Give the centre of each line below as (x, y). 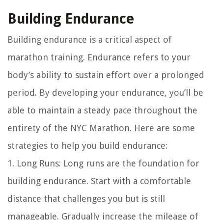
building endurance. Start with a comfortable (99, 181)
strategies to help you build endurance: (87, 146)
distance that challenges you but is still (86, 199)
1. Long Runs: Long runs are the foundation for (103, 164)
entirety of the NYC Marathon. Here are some (101, 128)
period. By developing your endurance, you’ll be (105, 93)
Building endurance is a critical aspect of (90, 40)
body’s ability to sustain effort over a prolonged (106, 75)
